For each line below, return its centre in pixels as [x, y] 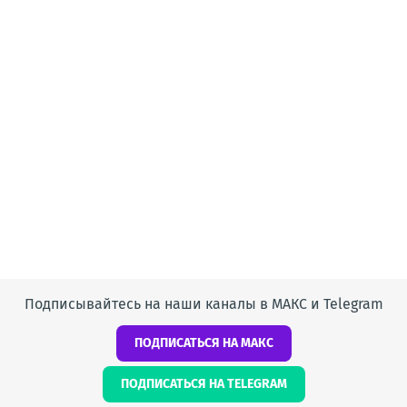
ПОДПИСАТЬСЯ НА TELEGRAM [203, 384]
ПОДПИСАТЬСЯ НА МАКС [203, 343]
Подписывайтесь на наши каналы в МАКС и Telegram [203, 304]
